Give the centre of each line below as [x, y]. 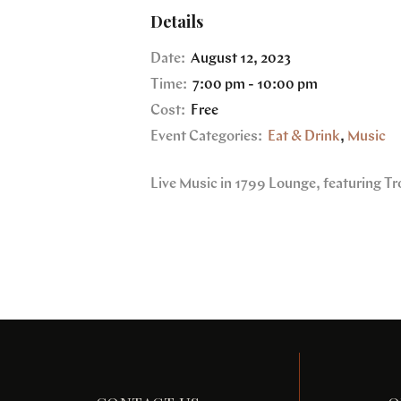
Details [177, 22]
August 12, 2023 [241, 59]
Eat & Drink [304, 137]
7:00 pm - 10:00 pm [254, 85]
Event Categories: [206, 137]
